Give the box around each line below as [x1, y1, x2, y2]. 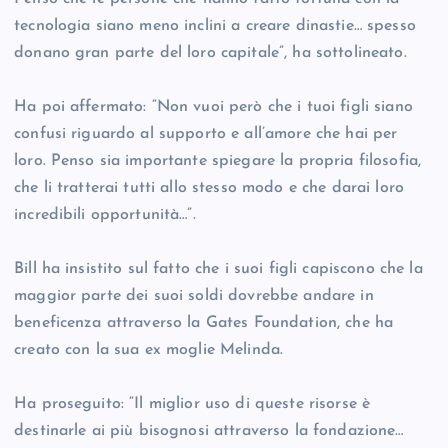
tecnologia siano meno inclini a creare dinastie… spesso [14, 18, 416, 35]
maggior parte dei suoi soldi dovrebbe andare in [14, 288, 374, 305]
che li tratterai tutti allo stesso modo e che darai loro [14, 180, 404, 197]
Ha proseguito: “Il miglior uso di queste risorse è [14, 396, 371, 413]
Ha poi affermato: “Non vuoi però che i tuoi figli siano [14, 99, 413, 116]
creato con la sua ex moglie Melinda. [14, 342, 284, 359]
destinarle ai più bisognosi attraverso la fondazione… [14, 423, 404, 440]
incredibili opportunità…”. [14, 207, 196, 224]
